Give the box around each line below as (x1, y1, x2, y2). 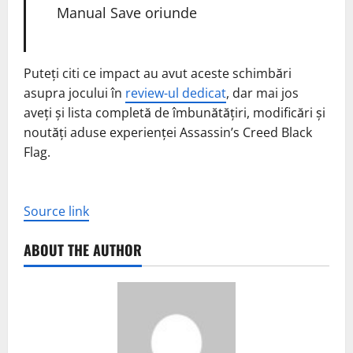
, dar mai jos (226, 84, 299, 102)
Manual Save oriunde (56, 3, 197, 23)
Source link (24, 202, 89, 220)
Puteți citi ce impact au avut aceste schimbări (24, 64, 292, 82)
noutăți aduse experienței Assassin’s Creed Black (24, 123, 312, 141)
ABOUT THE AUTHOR (24, 239, 142, 260)
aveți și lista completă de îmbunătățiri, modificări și (24, 103, 325, 121)
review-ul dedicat (125, 84, 226, 102)
